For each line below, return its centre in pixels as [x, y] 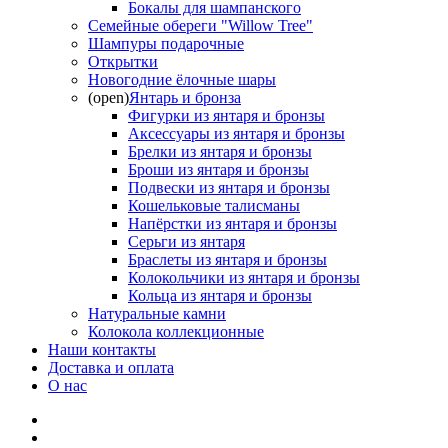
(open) [108, 98]
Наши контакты [102, 350]
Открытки [123, 62]
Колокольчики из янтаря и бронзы [244, 278]
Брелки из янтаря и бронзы [220, 152]
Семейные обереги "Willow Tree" [200, 26]
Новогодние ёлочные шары [182, 80]
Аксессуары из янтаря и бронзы [236, 134]
